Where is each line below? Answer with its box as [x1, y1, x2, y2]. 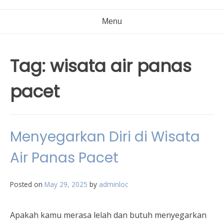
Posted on [10, 179, 44, 189]
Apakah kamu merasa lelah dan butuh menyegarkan [10, 209, 206, 220]
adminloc [99, 179, 128, 189]
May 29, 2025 [44, 179, 87, 189]
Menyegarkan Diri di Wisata [10, 127, 200, 146]
